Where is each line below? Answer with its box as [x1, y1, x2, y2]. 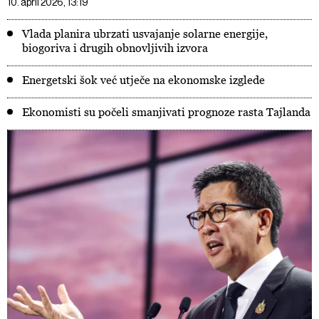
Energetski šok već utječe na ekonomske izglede [22, 73, 265, 86]
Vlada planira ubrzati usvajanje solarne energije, [22, 27, 268, 40]
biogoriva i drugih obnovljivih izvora [22, 41, 208, 54]
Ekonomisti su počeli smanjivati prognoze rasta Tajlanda [22, 105, 310, 118]
